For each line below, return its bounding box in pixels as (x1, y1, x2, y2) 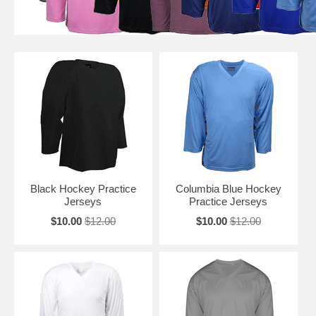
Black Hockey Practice (30, 182, 136, 195)
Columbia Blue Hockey (175, 182, 281, 195)
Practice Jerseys (189, 195, 268, 207)
